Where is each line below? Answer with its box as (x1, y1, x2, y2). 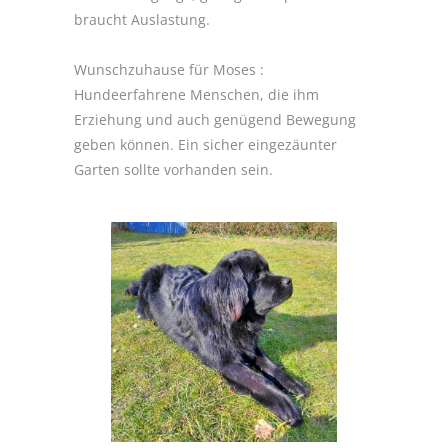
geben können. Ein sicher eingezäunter (74, 135, 337, 155)
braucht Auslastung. (74, 10, 210, 30)
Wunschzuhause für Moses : (74, 60, 264, 80)
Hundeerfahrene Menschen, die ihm (74, 85, 319, 105)
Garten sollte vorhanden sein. (74, 160, 273, 180)
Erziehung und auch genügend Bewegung (74, 110, 356, 130)
